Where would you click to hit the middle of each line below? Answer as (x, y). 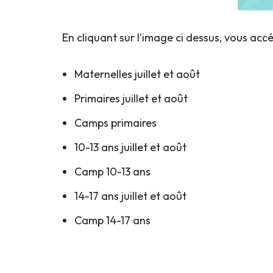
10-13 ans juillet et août (130, 147)
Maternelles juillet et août (137, 74)
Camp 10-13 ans (112, 172)
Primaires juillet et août (131, 99)
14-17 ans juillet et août (130, 196)
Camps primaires (115, 123)
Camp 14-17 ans (112, 221)
